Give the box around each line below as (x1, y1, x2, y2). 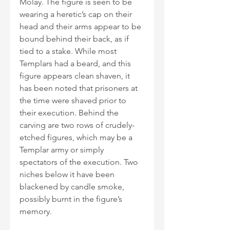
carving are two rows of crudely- (20, 120, 135, 130)
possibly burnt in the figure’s (20, 194, 124, 204)
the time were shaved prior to (20, 95, 128, 105)
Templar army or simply (20, 144, 106, 155)
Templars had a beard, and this (20, 58, 133, 68)
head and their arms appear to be (20, 21, 143, 31)
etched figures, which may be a (20, 132, 135, 142)
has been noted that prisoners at (20, 83, 140, 93)
